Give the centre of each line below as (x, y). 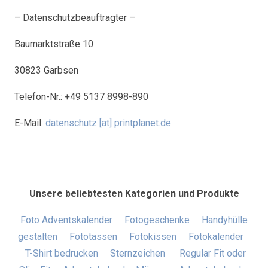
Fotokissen (153, 236)
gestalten (37, 236)
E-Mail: (30, 123)
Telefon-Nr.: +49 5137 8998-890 (81, 97)
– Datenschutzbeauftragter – (75, 18)
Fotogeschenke (157, 220)
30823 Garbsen (46, 70)
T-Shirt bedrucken (61, 253)
